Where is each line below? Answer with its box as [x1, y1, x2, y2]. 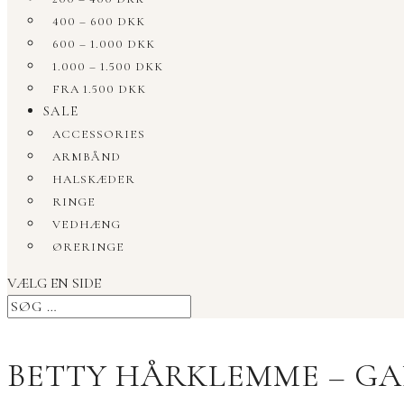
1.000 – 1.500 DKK [52, 60, 163, 74]
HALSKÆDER [52, 172, 135, 187]
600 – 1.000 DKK [52, 37, 155, 51]
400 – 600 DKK [52, 14, 145, 29]
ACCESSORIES [52, 127, 145, 142]
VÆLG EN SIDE [7, 274, 101, 292]
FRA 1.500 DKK [52, 82, 146, 96]
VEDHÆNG [52, 217, 121, 232]
